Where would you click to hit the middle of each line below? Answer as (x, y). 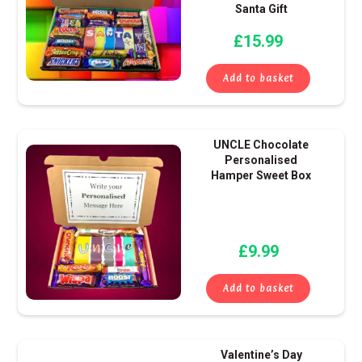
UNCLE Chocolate (261, 145)
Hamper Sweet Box (261, 176)
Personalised (261, 160)
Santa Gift (261, 9)
